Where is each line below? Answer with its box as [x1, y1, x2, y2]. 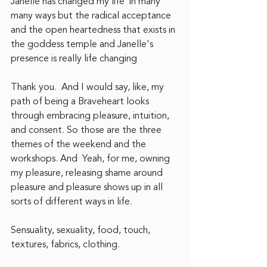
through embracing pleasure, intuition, [11, 108, 172, 123]
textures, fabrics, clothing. [11, 237, 120, 252]
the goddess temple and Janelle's [11, 37, 156, 51]
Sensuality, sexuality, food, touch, [11, 223, 153, 237]
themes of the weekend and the [11, 137, 148, 151]
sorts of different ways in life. [11, 194, 132, 209]
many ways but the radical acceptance [11, 8, 173, 23]
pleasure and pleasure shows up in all [11, 180, 165, 194]
